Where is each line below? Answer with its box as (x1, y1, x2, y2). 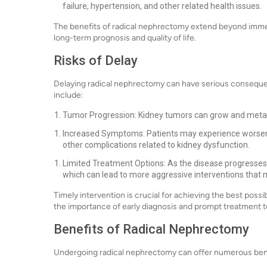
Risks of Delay (54, 53, 138, 68)
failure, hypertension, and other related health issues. (63, 1, 262, 11)
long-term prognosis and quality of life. (54, 33, 196, 43)
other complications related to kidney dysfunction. (63, 140, 250, 150)
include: (54, 90, 83, 100)
